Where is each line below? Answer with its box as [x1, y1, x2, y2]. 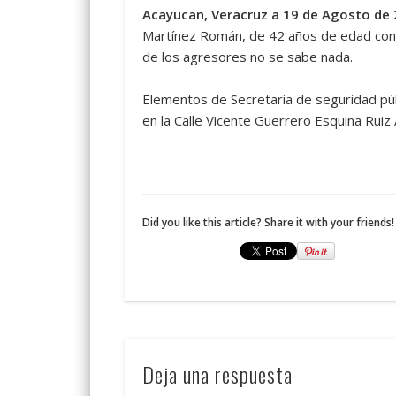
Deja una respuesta [141, 358, 293, 391]
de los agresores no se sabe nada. [141, 48, 353, 66]
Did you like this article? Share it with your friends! [141, 215, 394, 231]
